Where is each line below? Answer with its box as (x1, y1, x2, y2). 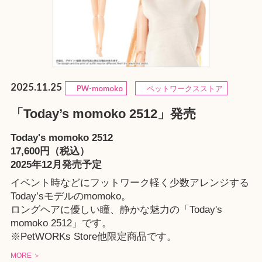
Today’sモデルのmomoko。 (10, 191, 131, 202)
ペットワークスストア (139, 84, 223, 93)
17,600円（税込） (10, 145, 89, 157)
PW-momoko (69, 84, 123, 93)
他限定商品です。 (96, 231, 177, 243)
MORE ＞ (10, 251, 40, 260)
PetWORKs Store (20, 231, 97, 243)
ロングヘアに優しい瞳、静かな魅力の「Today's (10, 204, 222, 216)
